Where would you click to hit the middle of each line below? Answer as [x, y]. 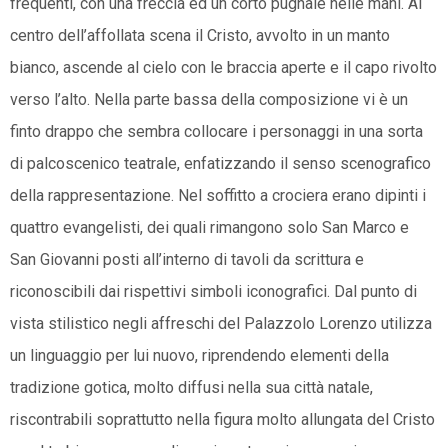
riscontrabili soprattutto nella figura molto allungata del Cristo [222, 419]
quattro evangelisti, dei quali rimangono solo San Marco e [209, 227]
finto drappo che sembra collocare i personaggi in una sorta [216, 131]
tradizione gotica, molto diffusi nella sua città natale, [191, 387]
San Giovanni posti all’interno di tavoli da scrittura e [187, 259]
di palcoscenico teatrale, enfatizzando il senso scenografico [220, 163]
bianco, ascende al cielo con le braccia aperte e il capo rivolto [223, 67]
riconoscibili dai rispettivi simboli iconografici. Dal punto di [213, 291]
